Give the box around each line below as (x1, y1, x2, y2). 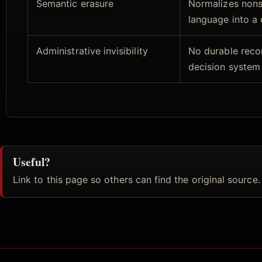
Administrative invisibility (36, 45, 148, 57)
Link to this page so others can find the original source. (13, 174, 260, 186)
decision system (188, 61, 260, 73)
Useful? (13, 153, 50, 170)
